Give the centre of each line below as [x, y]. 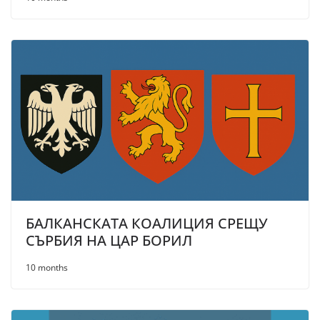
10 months [47, 268]
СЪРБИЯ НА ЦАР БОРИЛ [109, 241]
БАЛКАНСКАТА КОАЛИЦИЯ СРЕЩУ [147, 224]
